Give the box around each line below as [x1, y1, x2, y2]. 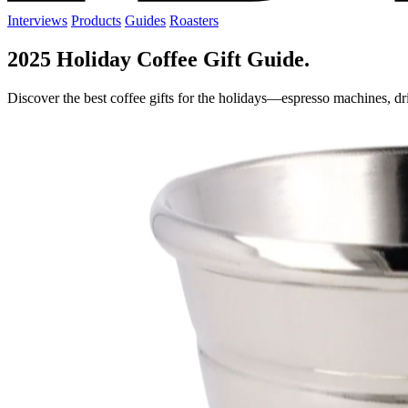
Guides [125, 13, 166, 28]
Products [71, 13, 121, 28]
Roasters [169, 13, 219, 28]
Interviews [7, 13, 67, 28]
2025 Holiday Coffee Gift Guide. [7, 46, 310, 71]
